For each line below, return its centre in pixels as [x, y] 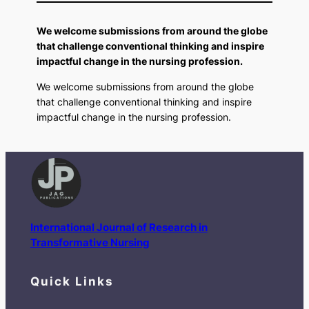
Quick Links [72, 281]
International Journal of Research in [119, 227]
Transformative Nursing [90, 242]
